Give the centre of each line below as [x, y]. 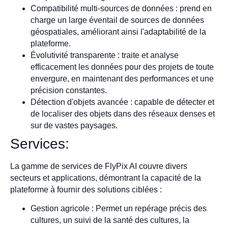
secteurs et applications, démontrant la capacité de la [106, 178]
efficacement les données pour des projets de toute [122, 67]
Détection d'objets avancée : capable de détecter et [122, 102]
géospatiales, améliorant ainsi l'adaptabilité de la [118, 32]
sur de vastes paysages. [74, 125]
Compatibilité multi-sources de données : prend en [121, 8]
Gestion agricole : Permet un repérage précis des [119, 209]
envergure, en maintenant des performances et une [122, 78]
